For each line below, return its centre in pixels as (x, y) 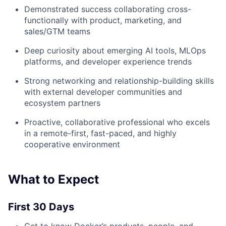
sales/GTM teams (57, 32)
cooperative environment (72, 145)
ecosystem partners (62, 103)
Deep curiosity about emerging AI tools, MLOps (115, 51)
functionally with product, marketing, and (103, 20)
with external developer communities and (103, 92)
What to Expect (53, 180)
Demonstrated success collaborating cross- (108, 9)
